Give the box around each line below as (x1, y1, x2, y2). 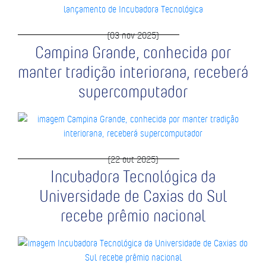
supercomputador (78, 81, 188, 102)
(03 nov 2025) (107, 29, 159, 41)
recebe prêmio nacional (61, 205, 205, 226)
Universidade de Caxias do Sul (39, 185, 227, 207)
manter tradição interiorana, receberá (18, 61, 248, 83)
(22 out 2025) (107, 153, 159, 165)
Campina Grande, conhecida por (35, 42, 231, 63)
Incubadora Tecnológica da (50, 166, 216, 187)
